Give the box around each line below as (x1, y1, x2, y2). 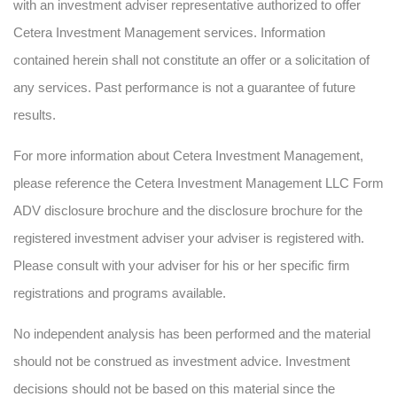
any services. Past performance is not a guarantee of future (13, 80, 355, 95)
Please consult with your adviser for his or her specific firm (13, 258, 350, 273)
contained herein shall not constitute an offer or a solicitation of (13, 52, 370, 67)
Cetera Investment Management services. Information (13, 25, 325, 40)
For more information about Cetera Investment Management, (13, 148, 363, 163)
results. (13, 107, 56, 122)
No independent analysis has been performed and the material (13, 326, 370, 341)
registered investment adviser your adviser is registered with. (13, 230, 364, 245)
